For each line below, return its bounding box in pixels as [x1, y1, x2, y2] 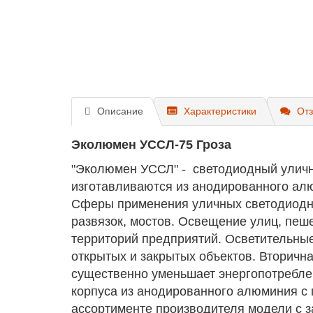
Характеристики [184, 105, 256, 117]
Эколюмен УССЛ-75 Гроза [71, 138, 231, 152]
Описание [97, 105, 143, 117]
